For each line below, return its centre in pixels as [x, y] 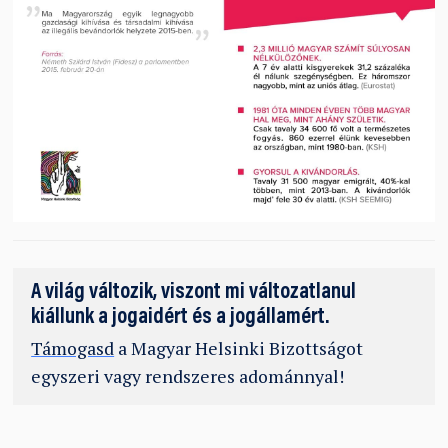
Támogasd [73, 349]
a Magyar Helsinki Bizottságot [239, 349]
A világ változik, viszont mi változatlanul [194, 293]
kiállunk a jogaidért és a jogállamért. [180, 318]
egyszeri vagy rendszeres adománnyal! [188, 377]
